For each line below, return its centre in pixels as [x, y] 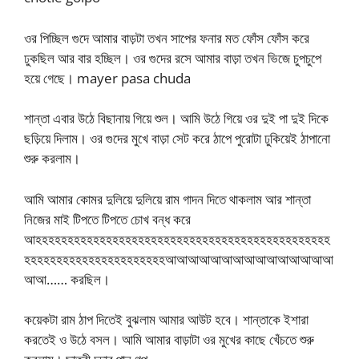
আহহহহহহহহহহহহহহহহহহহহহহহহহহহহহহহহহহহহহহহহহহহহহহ [177, 239]
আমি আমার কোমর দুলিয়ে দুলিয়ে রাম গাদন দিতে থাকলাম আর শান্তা [167, 199]
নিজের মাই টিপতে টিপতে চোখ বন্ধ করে [107, 219]
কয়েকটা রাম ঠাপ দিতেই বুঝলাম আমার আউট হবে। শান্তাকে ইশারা [166, 320]
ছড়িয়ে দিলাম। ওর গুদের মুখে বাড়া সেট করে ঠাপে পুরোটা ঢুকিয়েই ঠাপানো [177, 139]
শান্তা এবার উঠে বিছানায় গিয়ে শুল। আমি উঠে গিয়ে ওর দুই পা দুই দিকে [176, 119]
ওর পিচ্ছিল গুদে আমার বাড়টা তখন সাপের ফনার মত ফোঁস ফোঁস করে [167, 38]
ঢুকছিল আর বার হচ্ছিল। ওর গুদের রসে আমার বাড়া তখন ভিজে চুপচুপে [173, 58]
